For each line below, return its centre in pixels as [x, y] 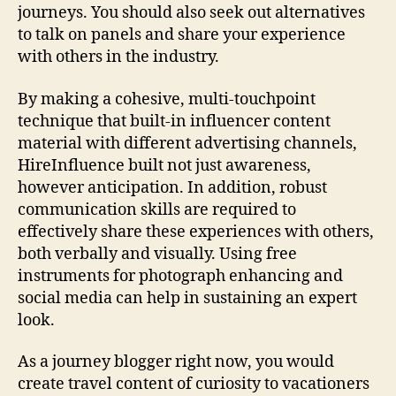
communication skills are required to [157, 209]
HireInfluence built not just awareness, [164, 165]
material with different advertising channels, [187, 143]
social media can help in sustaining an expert [187, 298]
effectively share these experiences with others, [196, 232]
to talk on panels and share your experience [182, 35]
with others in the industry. [118, 57]
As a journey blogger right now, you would [176, 362]
